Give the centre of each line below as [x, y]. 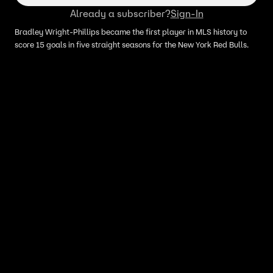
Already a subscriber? [120, 14]
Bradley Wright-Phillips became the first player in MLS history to [131, 32]
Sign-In [187, 14]
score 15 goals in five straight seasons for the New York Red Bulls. [132, 45]
